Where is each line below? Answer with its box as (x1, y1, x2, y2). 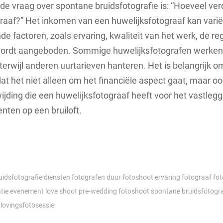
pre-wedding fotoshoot (79, 187, 149, 196)
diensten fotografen (44, 173, 105, 182)
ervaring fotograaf (155, 173, 212, 182)
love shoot (45, 187, 77, 196)
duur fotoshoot (107, 173, 153, 182)
